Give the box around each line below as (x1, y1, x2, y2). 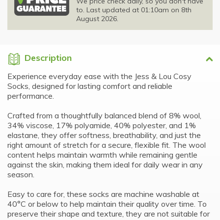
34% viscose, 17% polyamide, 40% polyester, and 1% (7, 120, 196, 130)
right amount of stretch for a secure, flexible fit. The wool (7, 139, 206, 150)
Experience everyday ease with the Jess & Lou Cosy (7, 71, 192, 81)
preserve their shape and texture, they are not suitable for (7, 208, 210, 219)
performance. (7, 90, 54, 101)
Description (24, 52, 72, 63)
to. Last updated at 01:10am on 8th (76, 5, 192, 14)
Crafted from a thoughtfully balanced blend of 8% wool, (7, 110, 201, 120)
